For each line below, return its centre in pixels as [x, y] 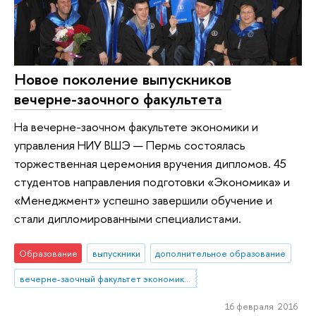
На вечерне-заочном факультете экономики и [136, 127]
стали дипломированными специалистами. [128, 219]
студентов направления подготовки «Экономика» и [152, 182]
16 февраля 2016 [261, 306]
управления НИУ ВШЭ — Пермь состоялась [130, 145]
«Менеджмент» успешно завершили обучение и [143, 200]
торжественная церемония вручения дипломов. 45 [150, 164]
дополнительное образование [221, 253]
